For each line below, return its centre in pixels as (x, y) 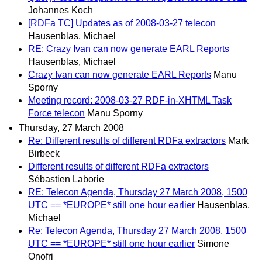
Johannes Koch (61, 10)
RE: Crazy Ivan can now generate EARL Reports (129, 49)
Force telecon (56, 113)
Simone (213, 243)
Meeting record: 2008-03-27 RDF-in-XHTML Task (130, 100)
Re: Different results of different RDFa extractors (127, 140)
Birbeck (44, 153)
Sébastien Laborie (66, 179)
